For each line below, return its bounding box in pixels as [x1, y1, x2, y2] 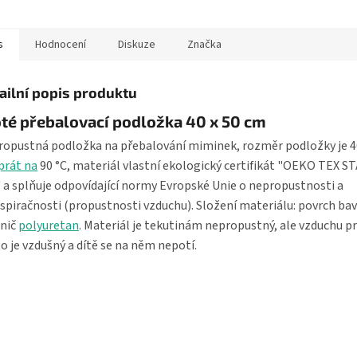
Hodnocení [35, 37, 86, 53]
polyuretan [18, 216, 79, 234]
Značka [187, 37, 222, 53]
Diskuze [118, 37, 155, 53]
